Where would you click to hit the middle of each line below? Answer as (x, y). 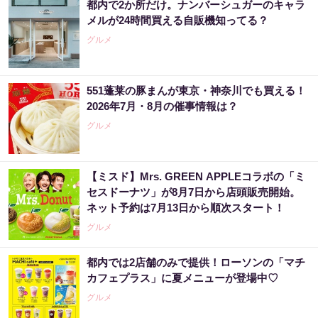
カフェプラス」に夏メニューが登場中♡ (182, 278)
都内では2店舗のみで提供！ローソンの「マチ (196, 263)
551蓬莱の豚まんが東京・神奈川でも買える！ (196, 91)
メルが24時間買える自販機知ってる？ (177, 21)
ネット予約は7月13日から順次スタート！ (186, 208)
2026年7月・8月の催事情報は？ (162, 106)
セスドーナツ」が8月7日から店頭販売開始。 (193, 192)
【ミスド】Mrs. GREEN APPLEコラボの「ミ (196, 177)
